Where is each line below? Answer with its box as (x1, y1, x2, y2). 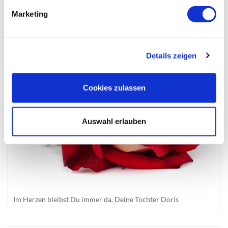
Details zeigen (146, 51, 197, 60)
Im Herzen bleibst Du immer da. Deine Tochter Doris (13, 195, 179, 204)
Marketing (12, 9, 48, 18)
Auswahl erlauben (82, 117, 146, 126)
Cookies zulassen (82, 83, 146, 92)
